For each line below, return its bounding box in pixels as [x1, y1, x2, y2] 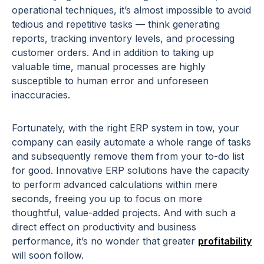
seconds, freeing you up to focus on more [12, 192, 202, 204]
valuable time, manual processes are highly [12, 60, 206, 72]
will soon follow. [12, 249, 87, 261]
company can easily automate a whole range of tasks [12, 136, 251, 148]
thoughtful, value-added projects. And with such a [12, 206, 236, 219]
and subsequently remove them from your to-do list [12, 150, 244, 162]
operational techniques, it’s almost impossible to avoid [12, 4, 251, 16]
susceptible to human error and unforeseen [12, 74, 209, 87]
